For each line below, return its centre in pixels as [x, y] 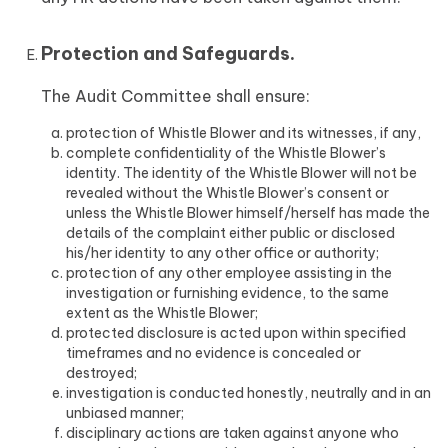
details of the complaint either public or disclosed [230, 233]
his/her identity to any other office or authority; [222, 253]
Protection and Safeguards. [168, 53]
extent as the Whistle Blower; [162, 313]
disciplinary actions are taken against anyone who [232, 433]
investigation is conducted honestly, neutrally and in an [248, 393]
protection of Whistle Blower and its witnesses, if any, [243, 133]
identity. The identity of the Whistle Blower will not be [241, 173]
